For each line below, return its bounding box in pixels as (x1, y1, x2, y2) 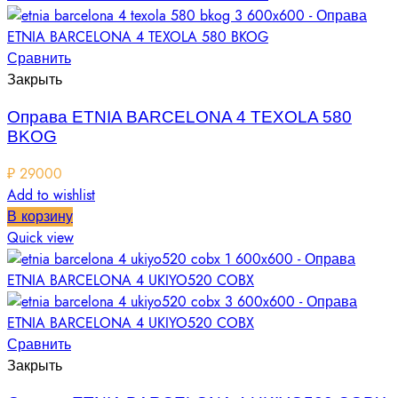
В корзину (7, 206, 73, 227)
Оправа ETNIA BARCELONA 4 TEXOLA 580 (7, 107, 352, 127)
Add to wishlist (7, 185, 95, 205)
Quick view (7, 227, 74, 248)
